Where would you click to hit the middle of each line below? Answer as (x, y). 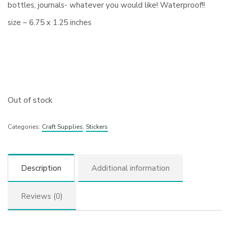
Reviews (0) (42, 196)
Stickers (97, 127)
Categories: (25, 127)
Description (41, 168)
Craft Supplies (62, 127)
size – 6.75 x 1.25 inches (50, 22)
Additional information (131, 168)
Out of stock (30, 100)
